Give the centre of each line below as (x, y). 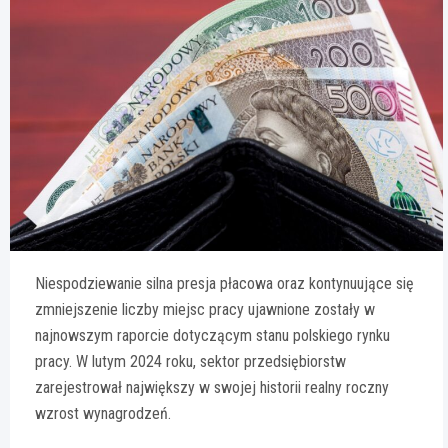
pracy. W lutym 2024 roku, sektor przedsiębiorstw (190, 361)
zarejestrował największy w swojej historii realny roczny (212, 387)
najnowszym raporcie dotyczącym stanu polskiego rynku (212, 335)
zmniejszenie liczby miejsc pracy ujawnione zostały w (205, 309)
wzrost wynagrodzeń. (103, 413)
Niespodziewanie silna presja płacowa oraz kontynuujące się (224, 283)
